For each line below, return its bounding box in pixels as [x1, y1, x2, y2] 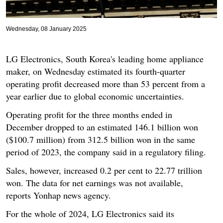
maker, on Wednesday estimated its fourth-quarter [6, 65, 185, 77]
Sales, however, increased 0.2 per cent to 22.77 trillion [6, 164, 202, 176]
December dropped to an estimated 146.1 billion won [6, 120, 198, 133]
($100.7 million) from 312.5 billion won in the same [6, 133, 195, 145]
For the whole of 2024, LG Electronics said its [6, 207, 174, 220]
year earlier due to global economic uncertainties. [6, 90, 184, 102]
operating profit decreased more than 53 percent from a [6, 77, 205, 90]
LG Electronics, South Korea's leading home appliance [6, 52, 204, 65]
